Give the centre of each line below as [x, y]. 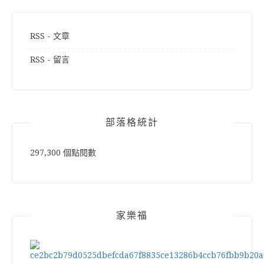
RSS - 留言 [50, 59]
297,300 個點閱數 [63, 152]
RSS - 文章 [50, 36]
